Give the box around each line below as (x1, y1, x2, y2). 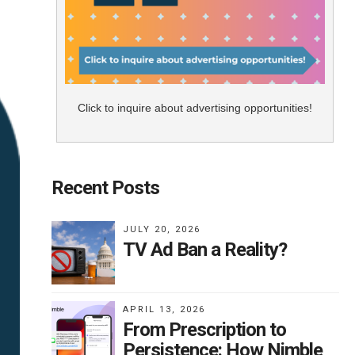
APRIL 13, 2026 (122, 304, 205, 315)
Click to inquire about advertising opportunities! (78, 101, 313, 115)
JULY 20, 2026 (122, 224, 200, 235)
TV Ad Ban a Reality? (122, 239, 287, 261)
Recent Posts (51, 177, 159, 200)
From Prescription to (122, 319, 286, 342)
